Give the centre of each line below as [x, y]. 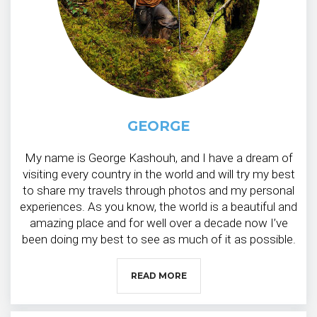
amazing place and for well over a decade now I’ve [158, 223]
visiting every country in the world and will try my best [158, 174]
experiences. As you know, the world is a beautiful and [158, 207]
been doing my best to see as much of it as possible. [158, 240]
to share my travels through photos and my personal [158, 191]
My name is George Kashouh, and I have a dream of [158, 158]
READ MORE [158, 276]
